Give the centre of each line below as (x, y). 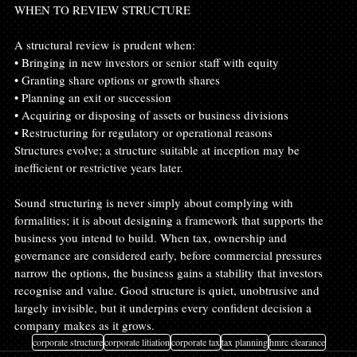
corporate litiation (137, 341)
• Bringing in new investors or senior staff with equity (147, 62)
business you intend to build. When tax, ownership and (152, 237)
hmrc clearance (297, 341)
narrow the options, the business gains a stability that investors (170, 272)
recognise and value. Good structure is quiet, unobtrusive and (169, 290)
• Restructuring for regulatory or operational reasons (143, 132)
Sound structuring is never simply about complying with (155, 202)
